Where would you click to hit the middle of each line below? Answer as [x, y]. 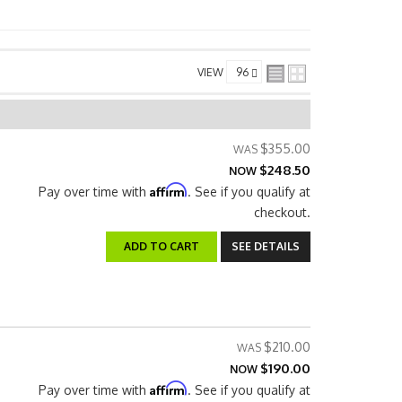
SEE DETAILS [266, 246]
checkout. [282, 212]
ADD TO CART [162, 246]
